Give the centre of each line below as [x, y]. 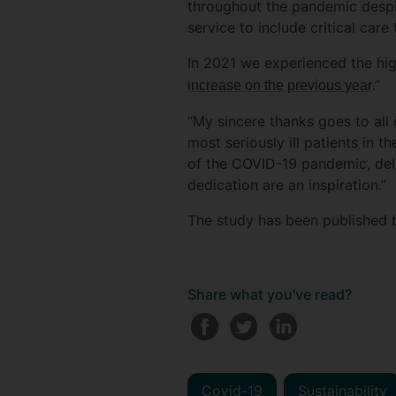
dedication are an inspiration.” [286, 184]
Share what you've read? [270, 294]
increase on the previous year [279, 85]
